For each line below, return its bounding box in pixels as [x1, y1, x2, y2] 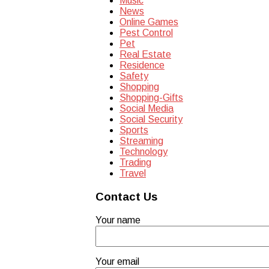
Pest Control [119, 28, 173, 38]
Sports [119, 125, 148, 136]
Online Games [119, 17, 178, 28]
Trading [119, 157, 151, 168]
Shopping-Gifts [119, 92, 183, 103]
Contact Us [95, 190, 157, 203]
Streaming [119, 136, 163, 147]
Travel [119, 168, 146, 179]
